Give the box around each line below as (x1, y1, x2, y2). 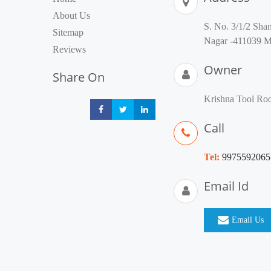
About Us (53, 10, 90, 21)
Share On (53, 69, 105, 85)
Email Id (204, 178, 249, 194)
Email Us (232, 215, 264, 224)
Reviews (53, 44, 86, 54)
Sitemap (53, 27, 83, 38)
